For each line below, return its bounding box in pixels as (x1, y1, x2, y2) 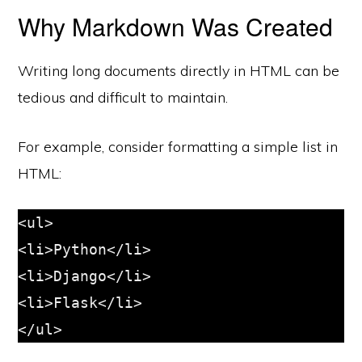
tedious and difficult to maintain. (18, 88, 229, 107)
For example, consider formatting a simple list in (18, 137, 339, 157)
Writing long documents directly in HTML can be (18, 61, 340, 81)
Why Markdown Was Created (18, 9, 334, 44)
